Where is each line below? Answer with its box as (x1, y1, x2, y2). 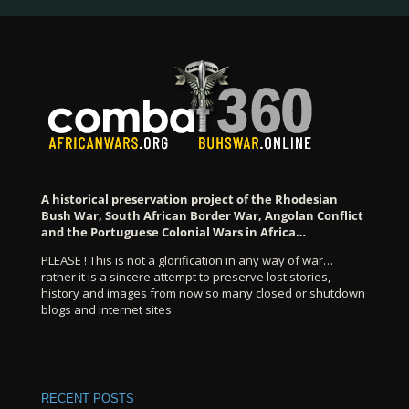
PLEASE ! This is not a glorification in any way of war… (40, 251, 333, 268)
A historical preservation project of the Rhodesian (40, 190, 338, 207)
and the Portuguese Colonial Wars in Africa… (40, 223, 306, 240)
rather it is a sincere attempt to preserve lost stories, (40, 267, 330, 285)
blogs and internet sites (40, 300, 172, 318)
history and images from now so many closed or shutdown (40, 284, 365, 301)
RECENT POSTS (40, 392, 134, 406)
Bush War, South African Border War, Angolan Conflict (40, 206, 363, 224)
